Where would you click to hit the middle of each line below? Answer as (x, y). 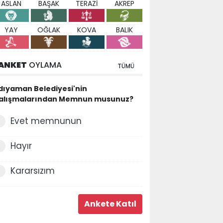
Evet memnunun (46, 121)
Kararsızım (33, 170)
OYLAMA (44, 65)
